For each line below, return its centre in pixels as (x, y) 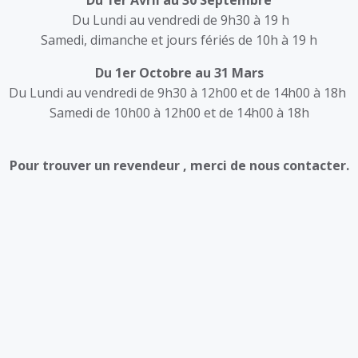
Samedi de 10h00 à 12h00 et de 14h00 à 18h (179, 113)
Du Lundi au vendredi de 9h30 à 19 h (179, 20)
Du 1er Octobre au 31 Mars (179, 73)
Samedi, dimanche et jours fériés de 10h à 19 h (179, 40)
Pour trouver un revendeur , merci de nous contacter (177, 165)
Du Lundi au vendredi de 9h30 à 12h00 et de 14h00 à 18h (179, 93)
